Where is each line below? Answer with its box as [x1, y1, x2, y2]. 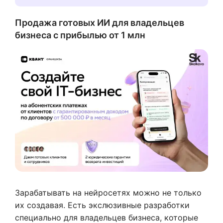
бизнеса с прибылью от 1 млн [15, 30, 145, 40]
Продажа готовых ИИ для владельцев [15, 17, 184, 28]
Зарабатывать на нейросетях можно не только [15, 187, 202, 198]
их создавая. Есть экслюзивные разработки [15, 200, 190, 210]
